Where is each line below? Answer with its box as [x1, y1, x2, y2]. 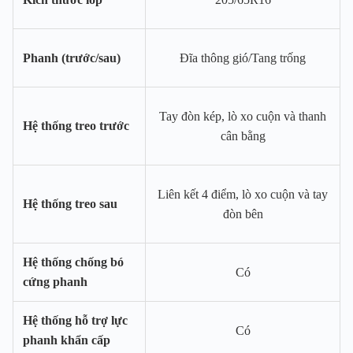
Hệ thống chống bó [23, 255, 124, 269]
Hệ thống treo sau [23, 197, 117, 211]
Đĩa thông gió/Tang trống [180, 51, 306, 65]
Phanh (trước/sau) [23, 51, 121, 65]
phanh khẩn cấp [23, 333, 110, 347]
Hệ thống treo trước [23, 119, 129, 133]
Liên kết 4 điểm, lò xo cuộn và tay [158, 188, 328, 202]
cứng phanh [23, 275, 87, 289]
